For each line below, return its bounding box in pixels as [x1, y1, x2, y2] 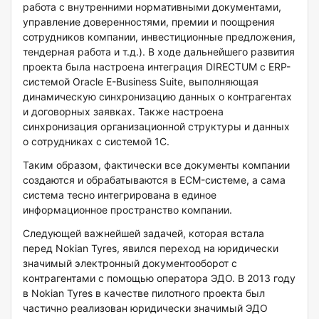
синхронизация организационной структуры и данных [23, 120, 290, 133]
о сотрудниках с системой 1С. [23, 135, 169, 148]
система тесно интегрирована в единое [23, 189, 216, 202]
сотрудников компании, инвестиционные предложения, [23, 31, 296, 43]
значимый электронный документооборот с [23, 257, 237, 270]
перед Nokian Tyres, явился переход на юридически [23, 242, 278, 255]
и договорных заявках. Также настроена [23, 105, 224, 118]
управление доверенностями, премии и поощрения [23, 16, 275, 28]
